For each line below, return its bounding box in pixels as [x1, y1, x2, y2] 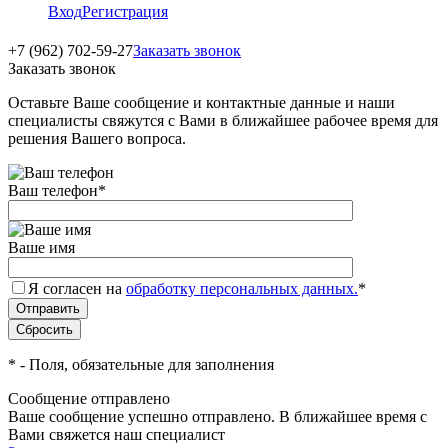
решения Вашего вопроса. [8, 130, 186, 147]
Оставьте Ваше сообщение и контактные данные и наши [8, 94, 395, 111]
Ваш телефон [8, 182, 98, 199]
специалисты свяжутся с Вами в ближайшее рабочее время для [8, 112, 438, 129]
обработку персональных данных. [126, 280, 358, 297]
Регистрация [82, 3, 168, 20]
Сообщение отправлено [8, 390, 170, 407]
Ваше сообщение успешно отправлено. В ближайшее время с [8, 408, 427, 425]
